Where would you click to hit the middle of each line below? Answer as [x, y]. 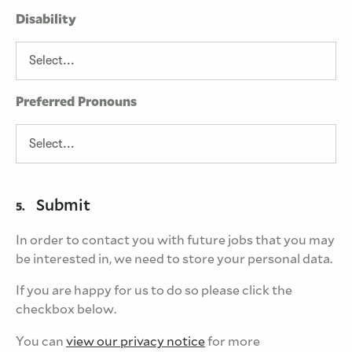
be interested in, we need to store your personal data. [174, 258]
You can [41, 341]
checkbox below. [66, 309]
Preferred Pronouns [76, 102]
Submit [62, 205]
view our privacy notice [136, 341]
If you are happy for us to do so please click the [154, 290]
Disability [46, 20]
